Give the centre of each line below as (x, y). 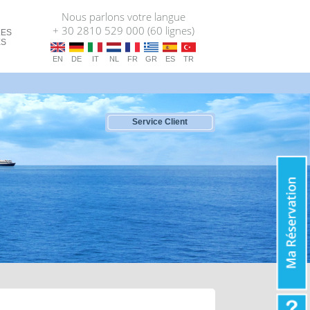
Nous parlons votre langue (123, 17)
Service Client (158, 122)
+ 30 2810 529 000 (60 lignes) (123, 30)
